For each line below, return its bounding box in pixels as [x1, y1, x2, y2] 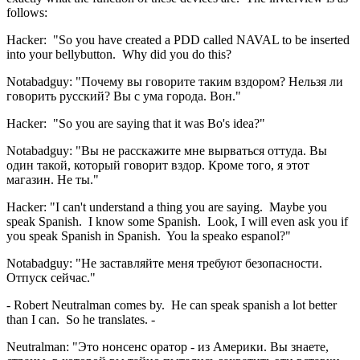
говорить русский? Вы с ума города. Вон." [6, 88, 241, 103]
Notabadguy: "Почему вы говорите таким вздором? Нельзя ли [6, 74, 343, 88]
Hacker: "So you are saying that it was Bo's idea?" [6, 116, 265, 130]
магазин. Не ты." [6, 172, 99, 186]
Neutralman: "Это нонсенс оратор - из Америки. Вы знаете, [6, 339, 329, 354]
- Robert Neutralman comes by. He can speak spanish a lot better [6, 297, 337, 312]
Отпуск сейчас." [6, 270, 96, 284]
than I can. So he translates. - [6, 312, 155, 326]
